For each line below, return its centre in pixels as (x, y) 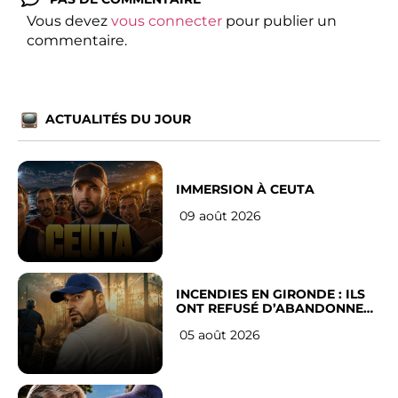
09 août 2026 (221, 216)
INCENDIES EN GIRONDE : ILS (271, 295)
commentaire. (77, 41)
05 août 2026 (220, 335)
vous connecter (167, 21)
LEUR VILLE (213, 323)
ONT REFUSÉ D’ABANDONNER (275, 309)
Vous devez (69, 21)
